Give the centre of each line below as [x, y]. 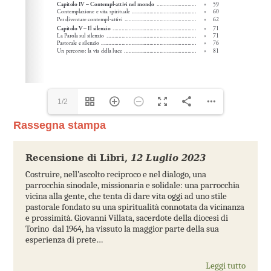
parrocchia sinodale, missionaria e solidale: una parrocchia [132, 185]
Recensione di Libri [75, 158]
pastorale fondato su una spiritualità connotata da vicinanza [135, 207]
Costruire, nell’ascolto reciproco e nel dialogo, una [116, 174]
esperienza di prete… [64, 239]
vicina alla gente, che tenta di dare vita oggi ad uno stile [126, 196]
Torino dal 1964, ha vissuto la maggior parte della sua [122, 228]
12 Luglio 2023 [168, 158]
